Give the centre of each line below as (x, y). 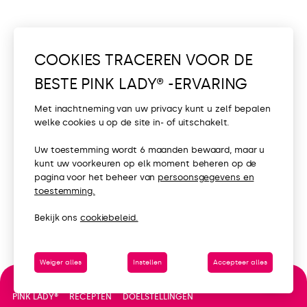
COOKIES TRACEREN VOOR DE (144, 60)
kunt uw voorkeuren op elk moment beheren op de (146, 163)
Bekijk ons (57, 218)
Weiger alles (61, 262)
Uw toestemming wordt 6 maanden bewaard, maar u (150, 149)
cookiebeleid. (109, 218)
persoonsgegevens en (206, 177)
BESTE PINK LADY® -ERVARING (141, 84)
